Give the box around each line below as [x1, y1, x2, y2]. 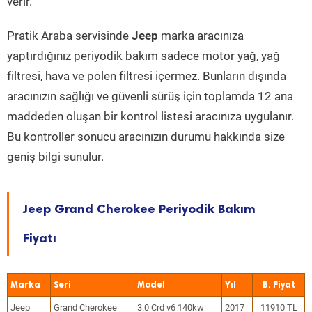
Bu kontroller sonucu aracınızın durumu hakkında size [7, 130, 285, 143]
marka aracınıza [158, 29, 244, 42]
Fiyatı [23, 231, 56, 246]
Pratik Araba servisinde [7, 29, 132, 42]
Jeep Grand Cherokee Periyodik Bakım [23, 201, 256, 217]
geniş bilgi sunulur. [7, 150, 104, 164]
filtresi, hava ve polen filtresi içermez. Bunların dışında [7, 69, 286, 83]
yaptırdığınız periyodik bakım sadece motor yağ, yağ [7, 49, 280, 63]
